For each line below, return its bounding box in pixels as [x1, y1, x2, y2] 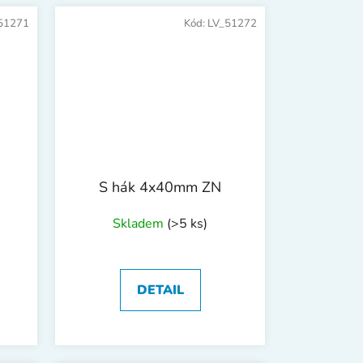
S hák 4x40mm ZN [99, 177, 221, 197]
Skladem [113, 214, 167, 233]
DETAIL [136, 280, 184, 299]
